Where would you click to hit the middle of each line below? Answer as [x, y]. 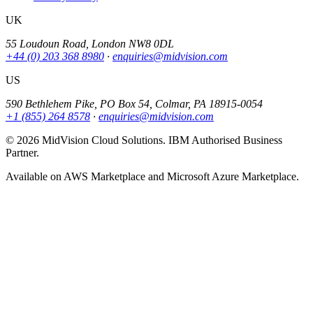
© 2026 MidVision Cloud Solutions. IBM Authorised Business [144, 140]
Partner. [22, 152]
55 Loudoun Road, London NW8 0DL [90, 43]
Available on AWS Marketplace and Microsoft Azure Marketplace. [152, 176]
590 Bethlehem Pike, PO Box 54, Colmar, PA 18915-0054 [134, 103]
